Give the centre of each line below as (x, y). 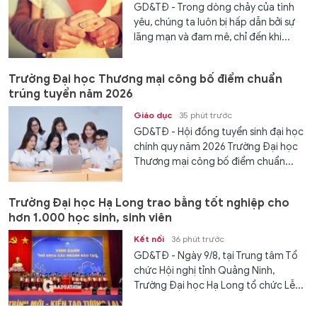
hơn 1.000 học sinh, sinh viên (90, 218)
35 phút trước (206, 115)
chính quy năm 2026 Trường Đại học (216, 146)
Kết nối (149, 239)
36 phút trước (198, 239)
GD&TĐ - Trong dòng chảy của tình (214, 8)
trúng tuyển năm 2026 (71, 94)
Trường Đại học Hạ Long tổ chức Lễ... (219, 286)
